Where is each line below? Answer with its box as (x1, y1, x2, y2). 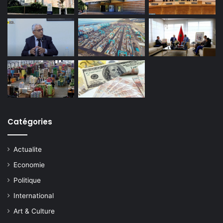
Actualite (13, 145, 42, 154)
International (13, 192, 54, 200)
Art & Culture (13, 207, 55, 216)
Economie (13, 161, 45, 169)
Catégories (7, 116, 52, 127)
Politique (13, 176, 41, 185)
